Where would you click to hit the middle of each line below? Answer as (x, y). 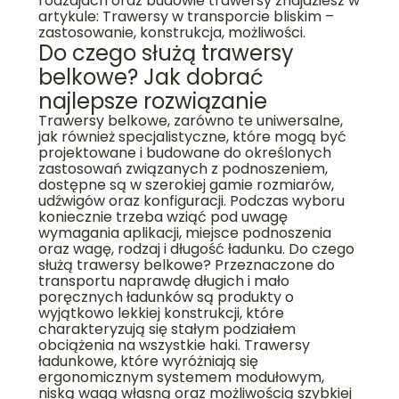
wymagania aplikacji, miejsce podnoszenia (184, 233)
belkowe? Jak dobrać (151, 77)
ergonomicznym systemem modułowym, (181, 378)
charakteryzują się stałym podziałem (167, 330)
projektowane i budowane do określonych (184, 153)
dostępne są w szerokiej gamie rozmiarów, (186, 185)
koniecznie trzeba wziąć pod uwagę (163, 217)
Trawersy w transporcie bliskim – (218, 17)
